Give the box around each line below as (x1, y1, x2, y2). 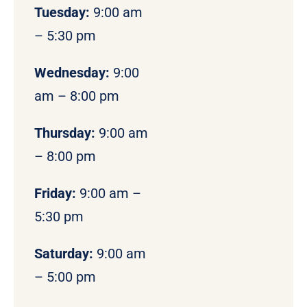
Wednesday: (34, 64, 110, 82)
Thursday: (34, 125, 95, 142)
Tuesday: (34, 4, 93, 21)
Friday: (34, 185, 79, 202)
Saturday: (34, 245, 93, 262)
